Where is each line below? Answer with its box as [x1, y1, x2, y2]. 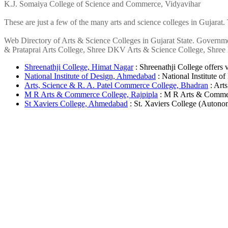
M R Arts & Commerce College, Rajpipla [24, 90, 158, 99]
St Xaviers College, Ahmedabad [24, 99, 128, 108]
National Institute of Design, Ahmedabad [24, 72, 156, 81]
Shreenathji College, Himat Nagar [24, 63, 133, 72]
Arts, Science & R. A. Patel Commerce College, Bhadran [24, 81, 208, 90]
